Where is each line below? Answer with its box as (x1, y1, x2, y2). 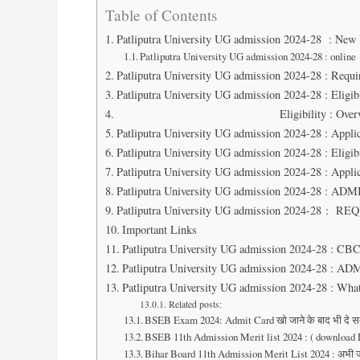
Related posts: (168, 297, 222, 310)
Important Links (121, 221, 197, 237)
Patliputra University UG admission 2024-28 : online (140, 48, 357, 63)
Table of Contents (105, 4, 217, 25)
